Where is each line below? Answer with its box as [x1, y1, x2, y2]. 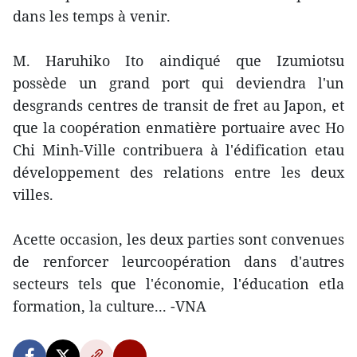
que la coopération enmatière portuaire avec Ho [13, 118, 344, 137]
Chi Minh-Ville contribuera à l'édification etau [13, 140, 344, 159]
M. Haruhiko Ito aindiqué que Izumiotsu [13, 51, 344, 70]
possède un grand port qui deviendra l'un [13, 73, 344, 92]
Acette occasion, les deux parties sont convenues [13, 229, 344, 249]
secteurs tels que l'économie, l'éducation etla [13, 274, 344, 293]
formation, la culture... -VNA [13, 296, 206, 316]
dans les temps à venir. [13, 6, 171, 25]
